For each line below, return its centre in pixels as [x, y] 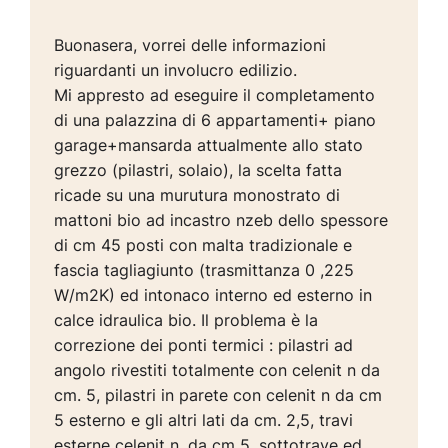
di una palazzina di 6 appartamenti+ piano [215, 120]
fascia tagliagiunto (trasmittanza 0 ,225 [204, 270]
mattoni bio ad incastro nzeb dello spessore [221, 220]
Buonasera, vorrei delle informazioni [190, 45]
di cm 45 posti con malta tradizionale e [203, 245]
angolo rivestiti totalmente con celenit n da [217, 370]
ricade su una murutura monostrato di [197, 195]
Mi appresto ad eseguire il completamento [215, 95]
